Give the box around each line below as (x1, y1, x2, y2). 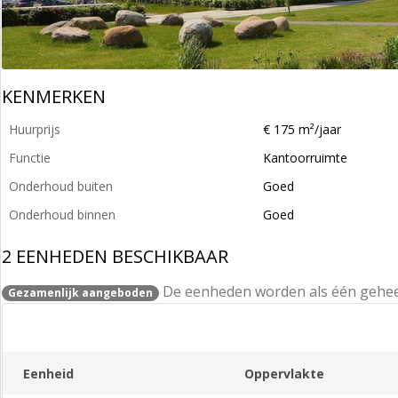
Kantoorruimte (263, 149, 347, 166)
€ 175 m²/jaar (263, 121, 341, 138)
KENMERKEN (2, 84, 106, 108)
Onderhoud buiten (9, 178, 113, 195)
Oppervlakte (243, 364, 324, 382)
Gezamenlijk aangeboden (8, 285, 153, 300)
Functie (9, 149, 51, 166)
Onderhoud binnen (9, 206, 115, 223)
